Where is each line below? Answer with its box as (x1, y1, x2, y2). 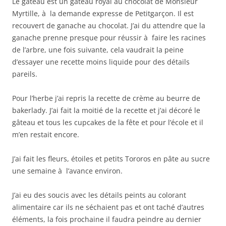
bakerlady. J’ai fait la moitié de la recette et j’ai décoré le (12, 105, 200, 115)
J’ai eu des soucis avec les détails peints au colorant (12, 190, 186, 200)
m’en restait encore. (12, 129, 79, 139)
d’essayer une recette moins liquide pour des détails (12, 56, 190, 67)
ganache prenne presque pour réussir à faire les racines (12, 32, 206, 42)
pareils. (12, 69, 37, 79)
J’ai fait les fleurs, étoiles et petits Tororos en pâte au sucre (12, 153, 210, 163)
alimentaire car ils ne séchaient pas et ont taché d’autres (12, 202, 204, 212)
